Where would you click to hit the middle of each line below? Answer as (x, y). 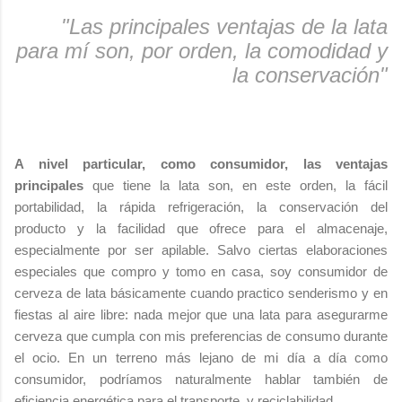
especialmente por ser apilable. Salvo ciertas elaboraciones (201, 249)
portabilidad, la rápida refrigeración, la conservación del (201, 206)
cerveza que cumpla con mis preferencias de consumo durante (201, 336)
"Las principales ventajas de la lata (224, 26)
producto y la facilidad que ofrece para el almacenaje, (201, 228)
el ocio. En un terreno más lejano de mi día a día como (201, 357)
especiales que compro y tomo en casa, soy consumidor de (201, 271)
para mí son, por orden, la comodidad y (202, 50)
